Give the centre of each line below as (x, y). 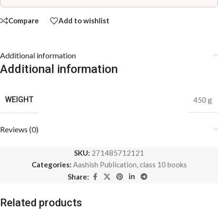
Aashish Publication (105, 164)
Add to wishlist (84, 21)
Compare (24, 21)
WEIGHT (19, 99)
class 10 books (163, 164)
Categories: (51, 164)
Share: (78, 177)
